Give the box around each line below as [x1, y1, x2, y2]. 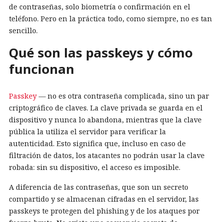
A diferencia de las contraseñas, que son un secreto [9, 182, 188, 192]
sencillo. [9, 26, 38, 35]
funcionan [9, 60, 74, 78]
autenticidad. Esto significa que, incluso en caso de [9, 138, 186, 148]
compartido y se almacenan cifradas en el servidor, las [9, 194, 199, 204]
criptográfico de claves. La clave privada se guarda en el [9, 103, 203, 112]
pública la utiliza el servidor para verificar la [9, 126, 166, 136]
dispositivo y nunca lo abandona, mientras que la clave [9, 114, 202, 124]
